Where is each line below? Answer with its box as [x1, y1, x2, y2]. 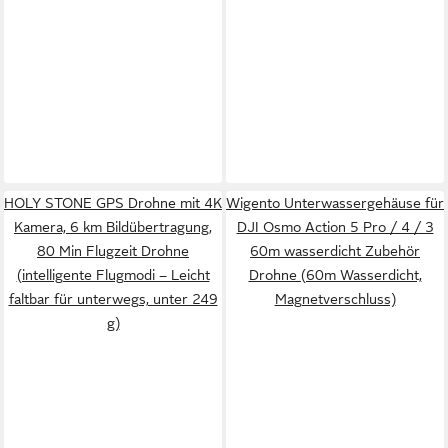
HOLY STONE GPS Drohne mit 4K [4, 195, 222, 211]
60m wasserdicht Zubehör [250, 243, 420, 259]
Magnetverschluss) [274, 291, 396, 307]
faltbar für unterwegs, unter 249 [8, 291, 218, 307]
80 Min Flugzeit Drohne [37, 243, 189, 259]
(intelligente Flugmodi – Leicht [16, 267, 210, 283]
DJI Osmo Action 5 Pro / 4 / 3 [236, 219, 434, 235]
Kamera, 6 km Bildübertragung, [14, 219, 212, 235]
